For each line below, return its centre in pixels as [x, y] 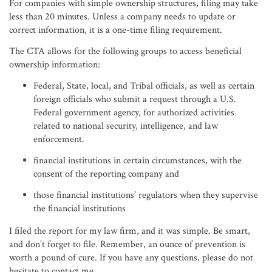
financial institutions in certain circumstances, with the [138, 161]
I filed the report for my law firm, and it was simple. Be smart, [130, 231]
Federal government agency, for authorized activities [134, 113]
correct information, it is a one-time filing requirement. [116, 30]
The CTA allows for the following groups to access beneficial [125, 51]
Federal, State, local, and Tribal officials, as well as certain [144, 86]
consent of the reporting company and [106, 174]
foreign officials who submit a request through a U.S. [135, 99]
